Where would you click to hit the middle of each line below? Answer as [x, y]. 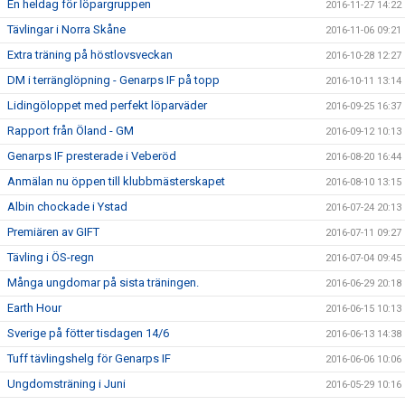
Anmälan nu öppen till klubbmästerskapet [116, 181]
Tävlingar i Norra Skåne [66, 29]
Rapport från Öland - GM [71, 130]
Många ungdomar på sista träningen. [103, 282]
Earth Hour [34, 307]
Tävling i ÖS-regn [51, 257]
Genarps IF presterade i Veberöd [92, 155]
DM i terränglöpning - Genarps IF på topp [113, 80]
